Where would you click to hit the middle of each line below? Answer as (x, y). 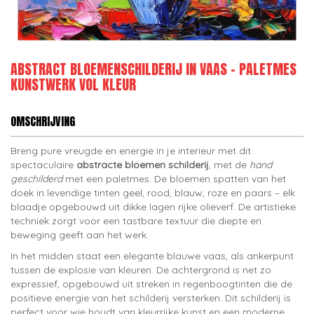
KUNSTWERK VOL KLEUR (73, 84)
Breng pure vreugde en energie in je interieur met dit (131, 151)
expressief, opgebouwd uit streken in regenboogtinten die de (151, 284)
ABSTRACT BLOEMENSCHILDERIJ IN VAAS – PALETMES (153, 69)
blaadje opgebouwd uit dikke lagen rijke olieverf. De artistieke (153, 207)
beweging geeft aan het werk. (80, 235)
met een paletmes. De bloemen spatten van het (174, 179)
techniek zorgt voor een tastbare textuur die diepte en (136, 221)
